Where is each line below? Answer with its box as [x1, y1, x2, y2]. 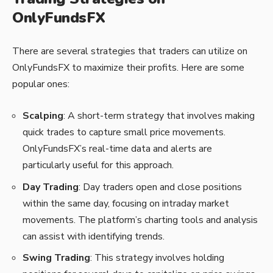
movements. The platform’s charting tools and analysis [23, 213, 258, 227]
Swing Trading [23, 251, 90, 265]
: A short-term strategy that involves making [63, 109, 255, 123]
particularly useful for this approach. [23, 158, 174, 172]
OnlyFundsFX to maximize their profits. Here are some [12, 60, 244, 74]
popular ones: [12, 77, 69, 91]
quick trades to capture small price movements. [23, 126, 225, 140]
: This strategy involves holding [90, 251, 224, 265]
